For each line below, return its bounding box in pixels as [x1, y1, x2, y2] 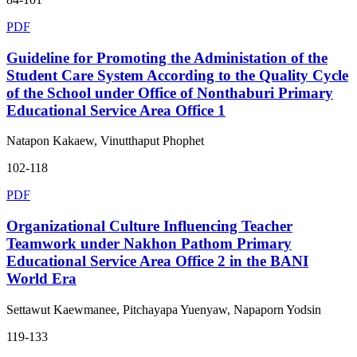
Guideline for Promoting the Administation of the [6, 49, 328, 66]
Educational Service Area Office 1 [6, 101, 226, 119]
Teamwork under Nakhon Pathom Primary [6, 235, 292, 253]
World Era [6, 270, 76, 288]
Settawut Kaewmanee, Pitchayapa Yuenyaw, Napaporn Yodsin [6, 302, 321, 316]
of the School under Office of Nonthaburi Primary [6, 84, 333, 101]
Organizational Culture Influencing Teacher [6, 218, 292, 235]
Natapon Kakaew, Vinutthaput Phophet [6, 134, 204, 148]
